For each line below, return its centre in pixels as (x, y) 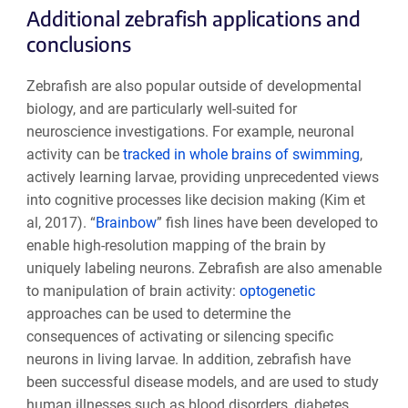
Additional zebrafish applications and (193, 18)
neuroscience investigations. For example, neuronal (190, 131)
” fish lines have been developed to (267, 222)
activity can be (74, 154)
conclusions (78, 43)
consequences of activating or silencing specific (179, 336)
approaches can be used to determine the (158, 313)
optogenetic (277, 291)
